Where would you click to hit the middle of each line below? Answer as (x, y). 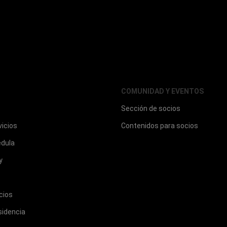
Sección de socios (151, 109)
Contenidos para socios (160, 126)
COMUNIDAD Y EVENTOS (162, 91)
